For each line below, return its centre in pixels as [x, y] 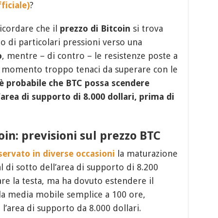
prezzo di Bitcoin [95, 29]
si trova [146, 29]
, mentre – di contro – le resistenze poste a [90, 56]
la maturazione [146, 154]
